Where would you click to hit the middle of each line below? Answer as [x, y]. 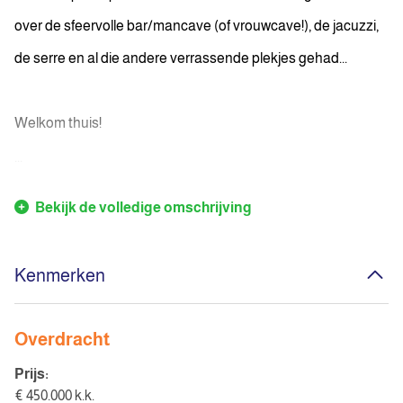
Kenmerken [60, 275]
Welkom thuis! [58, 123]
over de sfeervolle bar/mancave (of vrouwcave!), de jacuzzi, [197, 26]
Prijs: [31, 374]
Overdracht [63, 339]
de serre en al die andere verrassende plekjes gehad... [181, 58]
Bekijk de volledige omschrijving [142, 207]
